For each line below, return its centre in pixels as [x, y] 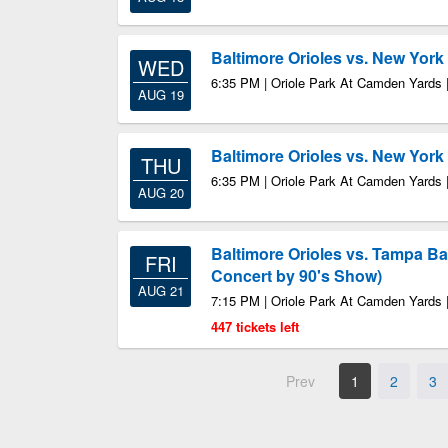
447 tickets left [255, 326]
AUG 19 [160, 94]
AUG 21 [160, 290]
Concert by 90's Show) [296, 275]
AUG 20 [160, 192]
